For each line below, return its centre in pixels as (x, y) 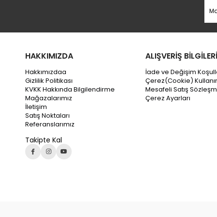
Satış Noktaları (47, 115)
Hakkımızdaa (46, 72)
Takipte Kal (44, 140)
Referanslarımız (50, 124)
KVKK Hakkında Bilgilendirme (70, 89)
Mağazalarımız (49, 98)
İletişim (36, 107)
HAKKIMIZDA (49, 56)
